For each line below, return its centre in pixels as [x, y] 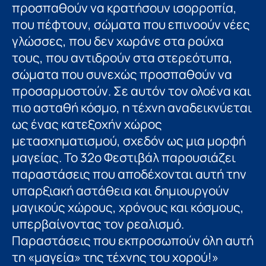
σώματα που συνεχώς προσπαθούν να [122, 74]
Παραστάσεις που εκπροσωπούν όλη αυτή [133, 240]
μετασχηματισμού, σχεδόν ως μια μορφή [129, 140]
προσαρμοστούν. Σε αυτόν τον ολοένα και [132, 91]
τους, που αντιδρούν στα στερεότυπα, [122, 57]
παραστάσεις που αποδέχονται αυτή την [129, 174]
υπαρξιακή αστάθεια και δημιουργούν [121, 190]
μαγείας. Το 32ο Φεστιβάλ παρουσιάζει [124, 157]
